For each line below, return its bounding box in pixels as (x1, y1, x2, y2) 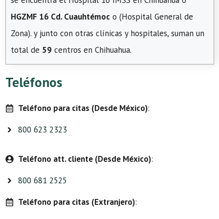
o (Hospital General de (110, 11, 193, 22)
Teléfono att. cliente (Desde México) (18, 153, 151, 164)
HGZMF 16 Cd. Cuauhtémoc (11, 11, 110, 22)
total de (11, 44, 42, 55)
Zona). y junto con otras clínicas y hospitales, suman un (11, 28, 204, 39)
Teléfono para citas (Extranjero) (18, 197, 135, 207)
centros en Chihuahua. (52, 44, 131, 55)
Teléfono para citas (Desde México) (18, 103, 148, 113)
